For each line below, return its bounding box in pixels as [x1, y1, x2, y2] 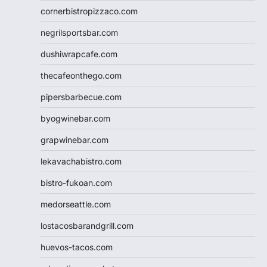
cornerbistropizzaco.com [41, 5, 138, 16]
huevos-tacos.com [41, 241, 113, 252]
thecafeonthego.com [41, 70, 122, 80]
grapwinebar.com [41, 134, 108, 145]
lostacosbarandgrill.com [41, 220, 133, 231]
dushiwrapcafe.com [41, 48, 117, 59]
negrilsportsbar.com [41, 27, 118, 38]
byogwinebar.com [41, 113, 110, 123]
